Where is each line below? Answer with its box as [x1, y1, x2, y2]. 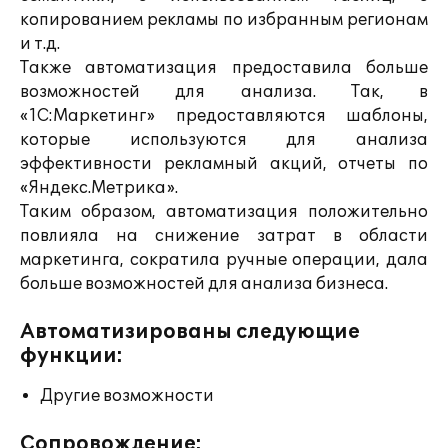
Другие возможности [40, 386, 214, 406]
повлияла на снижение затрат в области [20, 226, 428, 246]
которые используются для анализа [20, 130, 428, 150]
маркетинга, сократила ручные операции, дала [20, 250, 428, 270]
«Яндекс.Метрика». [20, 178, 178, 198]
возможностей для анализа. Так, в [20, 82, 428, 102]
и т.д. [20, 34, 60, 54]
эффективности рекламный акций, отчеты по [20, 154, 428, 174]
